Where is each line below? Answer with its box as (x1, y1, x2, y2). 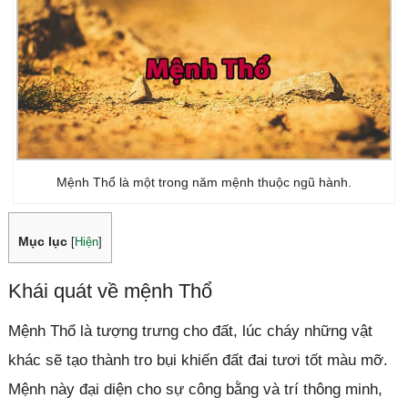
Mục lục (17, 233, 67, 249)
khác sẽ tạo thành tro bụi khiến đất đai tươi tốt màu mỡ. (7, 351, 388, 369)
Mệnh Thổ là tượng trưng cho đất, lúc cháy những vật (7, 321, 372, 340)
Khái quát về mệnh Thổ (7, 279, 212, 302)
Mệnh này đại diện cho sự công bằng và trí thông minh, (7, 380, 382, 398)
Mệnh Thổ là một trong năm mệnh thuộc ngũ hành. (56, 175, 352, 190)
